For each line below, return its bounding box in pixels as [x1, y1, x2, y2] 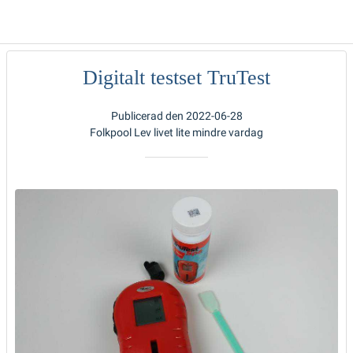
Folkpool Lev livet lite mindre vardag [90, 125, 263, 139]
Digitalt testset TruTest [83, 66, 270, 89]
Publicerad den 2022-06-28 [110, 109, 243, 122]
